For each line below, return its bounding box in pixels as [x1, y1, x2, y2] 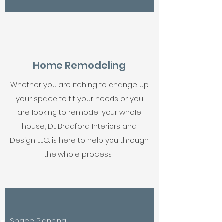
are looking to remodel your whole [17, 107, 141, 117]
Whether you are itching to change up [10, 79, 149, 90]
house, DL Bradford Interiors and [22, 121, 137, 131]
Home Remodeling [33, 58, 126, 72]
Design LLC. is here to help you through [10, 135, 149, 145]
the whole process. [44, 149, 114, 159]
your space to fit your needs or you [15, 93, 143, 104]
